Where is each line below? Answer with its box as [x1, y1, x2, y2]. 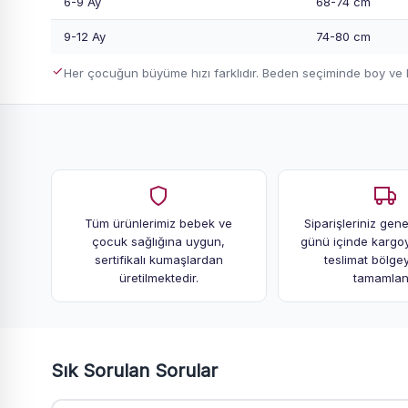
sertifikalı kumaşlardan [94, 251, 223, 267]
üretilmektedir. [118, 270, 199, 285]
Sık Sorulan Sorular [51, 359, 218, 382]
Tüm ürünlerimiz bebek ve [85, 215, 233, 230]
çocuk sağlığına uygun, [92, 233, 226, 249]
